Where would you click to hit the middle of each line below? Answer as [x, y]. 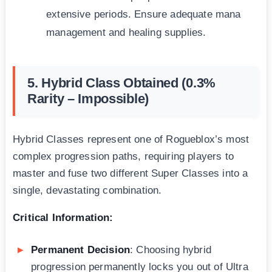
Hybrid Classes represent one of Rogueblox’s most [131, 140]
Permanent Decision [81, 250]
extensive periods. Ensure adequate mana [144, 15]
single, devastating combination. [87, 191]
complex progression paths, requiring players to [123, 157]
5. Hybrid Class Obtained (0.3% [121, 83]
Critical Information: [63, 218]
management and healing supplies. [126, 33]
